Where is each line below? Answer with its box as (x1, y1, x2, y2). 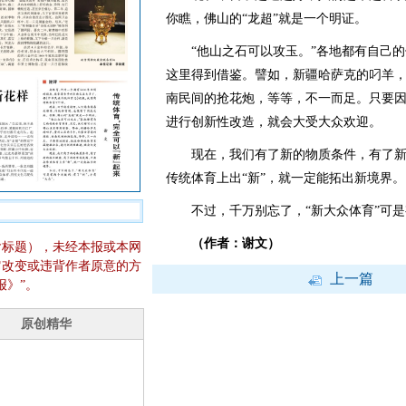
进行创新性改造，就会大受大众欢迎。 (165, 115, 382, 129)
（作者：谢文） (190, 237, 280, 250)
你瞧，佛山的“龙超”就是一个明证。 (165, 12, 367, 25)
